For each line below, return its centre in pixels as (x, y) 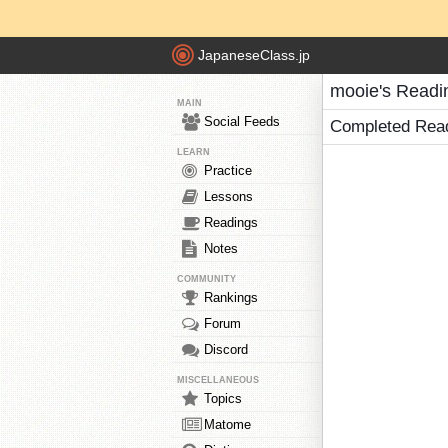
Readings (231, 222)
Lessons (228, 196)
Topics (223, 398)
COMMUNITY (206, 279)
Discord (226, 349)
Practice (228, 170)
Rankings (231, 297)
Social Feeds (242, 121)
